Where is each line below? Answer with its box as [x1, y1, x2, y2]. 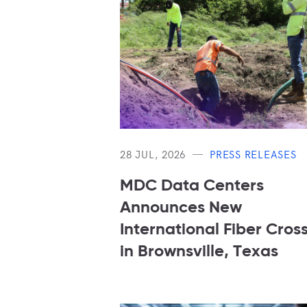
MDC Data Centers [120, 177, 264, 195]
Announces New [120, 199, 242, 217]
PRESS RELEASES [210, 147, 297, 162]
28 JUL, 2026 [120, 147, 186, 162]
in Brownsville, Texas [120, 243, 278, 260]
